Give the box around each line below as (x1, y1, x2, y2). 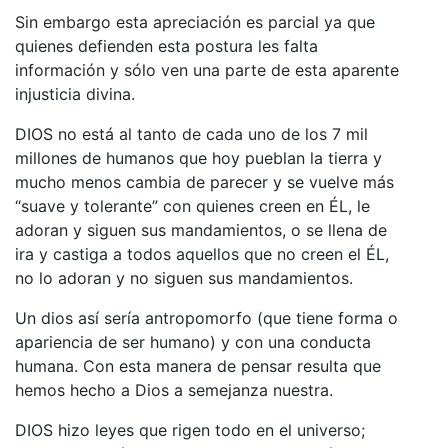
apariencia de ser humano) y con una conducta (15, 331, 371, 352)
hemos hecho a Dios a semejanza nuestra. (15, 379, 333, 400)
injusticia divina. (15, 83, 135, 104)
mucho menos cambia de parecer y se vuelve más (15, 171, 394, 192)
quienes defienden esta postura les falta (15, 35, 318, 56)
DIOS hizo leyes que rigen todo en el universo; (15, 419, 365, 440)
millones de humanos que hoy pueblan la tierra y (15, 147, 382, 168)
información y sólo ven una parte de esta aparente (15, 59, 399, 80)
